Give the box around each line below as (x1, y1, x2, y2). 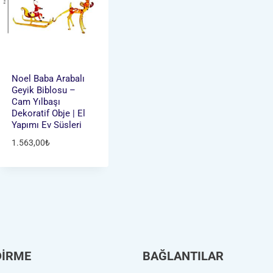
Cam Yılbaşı (11, 96, 60, 108)
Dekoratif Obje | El (11, 108, 85, 119)
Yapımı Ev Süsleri (11, 119, 82, 131)
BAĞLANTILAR (143, 248, 224, 263)
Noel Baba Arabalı (11, 73, 85, 85)
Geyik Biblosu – (11, 85, 76, 96)
